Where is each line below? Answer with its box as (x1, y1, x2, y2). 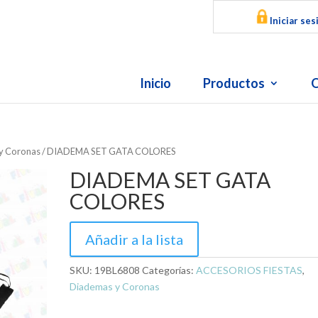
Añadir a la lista (85, 230, 184, 248)
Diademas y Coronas (70, 280, 160, 292)
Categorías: (142, 263, 197, 276)
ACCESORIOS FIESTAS (196, 263, 303, 276)
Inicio (139, 75, 171, 91)
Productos (202, 75, 265, 91)
